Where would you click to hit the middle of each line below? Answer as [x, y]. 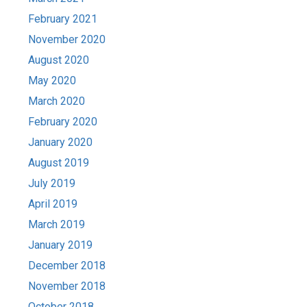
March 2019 [57, 225]
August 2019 [59, 163]
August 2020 [59, 60]
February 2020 [63, 122]
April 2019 [53, 204]
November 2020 [67, 40]
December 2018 [67, 266]
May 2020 [52, 81]
